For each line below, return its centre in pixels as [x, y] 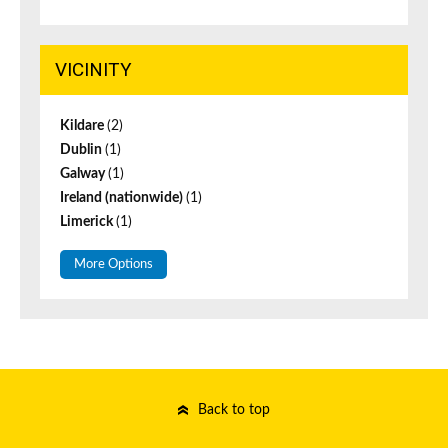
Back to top [234, 410]
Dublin [82, 150]
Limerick [88, 222]
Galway [84, 174]
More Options [113, 265]
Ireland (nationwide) [123, 198]
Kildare [83, 126]
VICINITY [93, 70]
